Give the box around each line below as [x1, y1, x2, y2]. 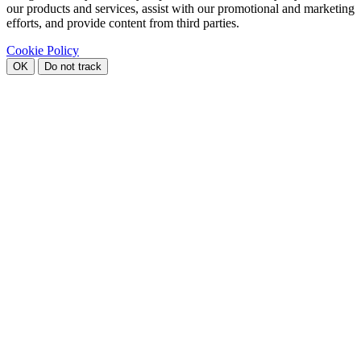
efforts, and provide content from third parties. [6, 16, 239, 31]
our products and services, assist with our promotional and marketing [6, 2, 355, 16]
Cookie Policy [6, 44, 79, 58]
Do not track [44, 60, 102, 73]
